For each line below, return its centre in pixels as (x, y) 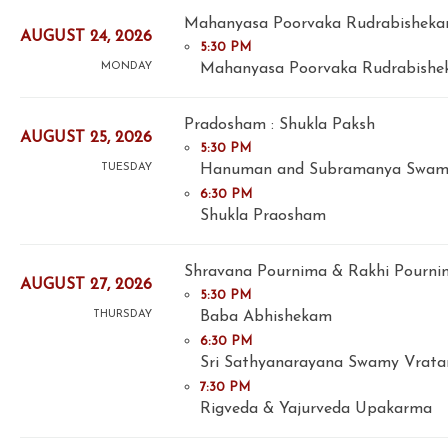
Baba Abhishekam (266, 316)
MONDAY (126, 67)
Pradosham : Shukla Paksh (279, 124)
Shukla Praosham (263, 215)
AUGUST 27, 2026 (86, 285)
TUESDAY (126, 168)
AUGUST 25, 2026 (86, 138)
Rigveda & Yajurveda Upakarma (316, 408)
